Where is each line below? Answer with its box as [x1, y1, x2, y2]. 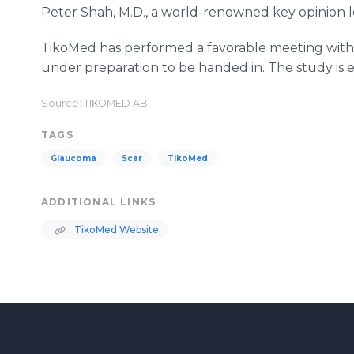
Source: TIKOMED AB [41, 97, 148, 109]
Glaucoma [51, 153, 96, 164]
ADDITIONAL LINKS [41, 196, 156, 208]
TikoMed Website [72, 224, 159, 235]
